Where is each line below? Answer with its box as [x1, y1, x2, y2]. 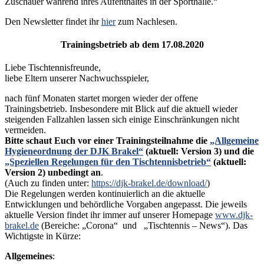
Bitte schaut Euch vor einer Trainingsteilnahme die [5, 136, 210, 146]
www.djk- [215, 210, 253, 220]
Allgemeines [5, 251, 52, 262]
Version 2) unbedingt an [5, 167, 101, 178]
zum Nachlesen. [115, 16, 177, 27]
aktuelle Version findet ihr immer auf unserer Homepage [5, 210, 215, 220]
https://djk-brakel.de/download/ [91, 178, 207, 189]
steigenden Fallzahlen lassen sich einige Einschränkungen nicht [5, 114, 239, 125]
